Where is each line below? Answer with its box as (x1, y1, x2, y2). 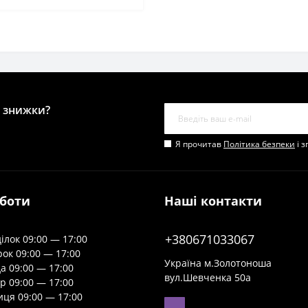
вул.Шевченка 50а (164, 271, 251, 284)
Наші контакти (164, 192, 262, 209)
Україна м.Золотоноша (164, 256, 272, 269)
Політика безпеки (223, 138, 295, 150)
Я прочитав (175, 138, 223, 150)
